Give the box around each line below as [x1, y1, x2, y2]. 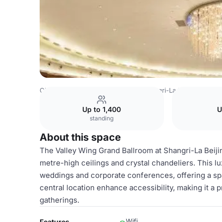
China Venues [40, 86, 83, 94]
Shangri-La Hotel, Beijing [143, 86, 219, 94]
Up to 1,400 [82, 105, 121, 113]
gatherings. [40, 195, 79, 205]
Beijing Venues [90, 86, 136, 94]
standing [90, 114, 114, 122]
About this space [40, 131, 121, 143]
